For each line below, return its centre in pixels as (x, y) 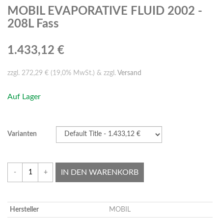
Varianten (22, 134)
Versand (129, 73)
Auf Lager (24, 97)
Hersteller (24, 210)
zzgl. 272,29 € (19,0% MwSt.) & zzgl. (62, 73)
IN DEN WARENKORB (100, 173)
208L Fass (33, 24)
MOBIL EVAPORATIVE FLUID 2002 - (105, 12)
